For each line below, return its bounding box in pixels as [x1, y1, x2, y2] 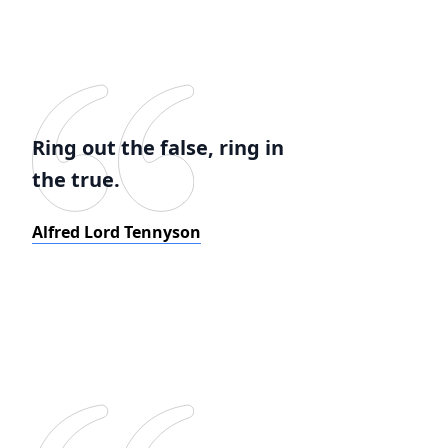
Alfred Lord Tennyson [32, 221, 201, 243]
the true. [32, 166, 120, 193]
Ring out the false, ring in [32, 134, 284, 161]
